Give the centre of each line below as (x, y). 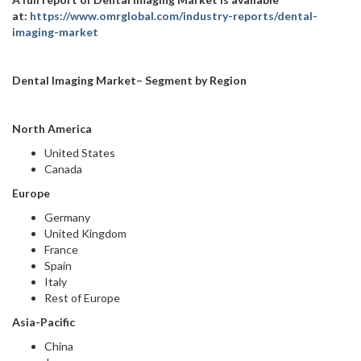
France (61, 249)
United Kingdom (85, 233)
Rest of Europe (82, 298)
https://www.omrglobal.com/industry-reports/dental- (174, 16)
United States (80, 153)
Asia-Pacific (47, 322)
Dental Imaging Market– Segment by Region (129, 80)
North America (64, 129)
